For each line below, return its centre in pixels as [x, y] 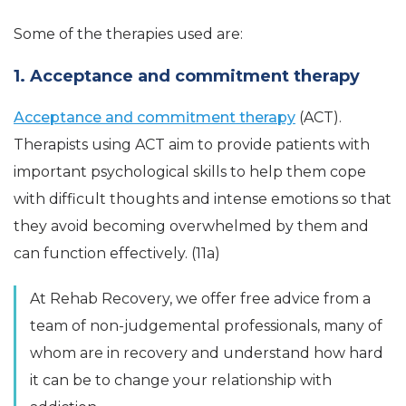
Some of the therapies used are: [128, 34]
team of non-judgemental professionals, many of [206, 326]
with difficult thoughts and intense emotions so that [203, 199]
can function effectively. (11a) [117, 254]
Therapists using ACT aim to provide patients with [192, 145]
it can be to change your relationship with [181, 381]
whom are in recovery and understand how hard [207, 353]
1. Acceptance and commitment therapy [187, 77]
